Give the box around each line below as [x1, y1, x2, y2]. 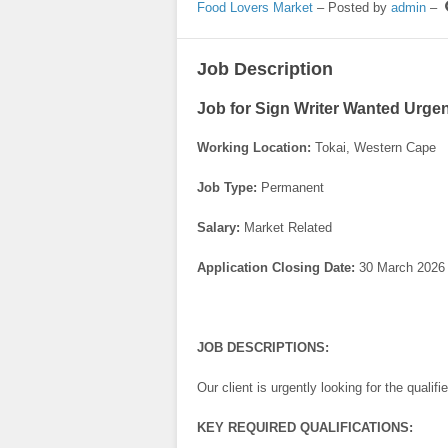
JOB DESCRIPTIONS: [197, 340, 329, 356]
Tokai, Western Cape [311, 140, 436, 156]
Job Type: [197, 180, 257, 196]
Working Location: [197, 140, 311, 156]
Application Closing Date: [197, 260, 355, 276]
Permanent [257, 180, 324, 196]
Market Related [244, 220, 332, 236]
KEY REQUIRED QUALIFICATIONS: [197, 420, 413, 436]
